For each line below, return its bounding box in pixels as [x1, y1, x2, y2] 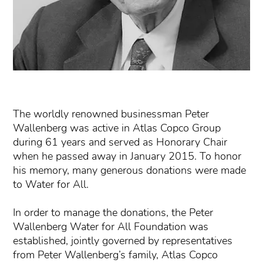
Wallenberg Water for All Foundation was [12, 219, 208, 234]
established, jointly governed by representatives [12, 233, 232, 248]
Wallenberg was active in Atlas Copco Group [12, 120, 221, 135]
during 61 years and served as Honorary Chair [12, 134, 227, 149]
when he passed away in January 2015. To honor [12, 149, 241, 163]
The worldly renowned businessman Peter [12, 106, 209, 121]
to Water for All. [12, 177, 89, 191]
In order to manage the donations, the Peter [12, 205, 213, 220]
